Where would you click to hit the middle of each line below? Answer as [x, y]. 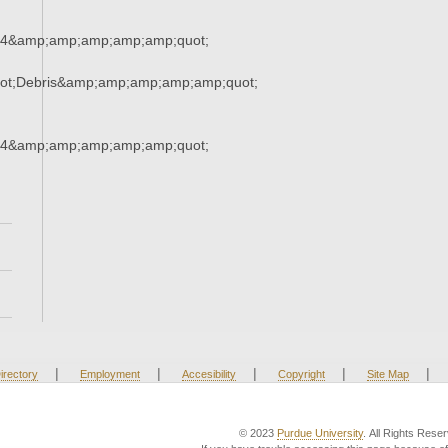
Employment [109, 374]
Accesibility [208, 374]
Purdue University [320, 433]
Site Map [387, 374]
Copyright [301, 374]
